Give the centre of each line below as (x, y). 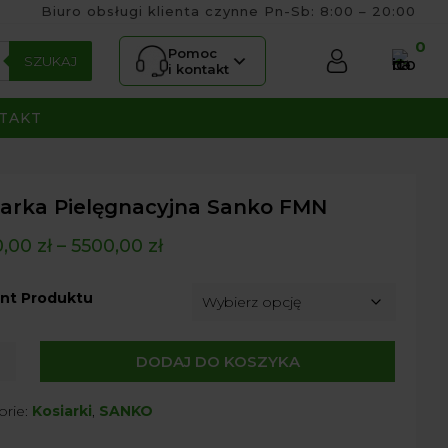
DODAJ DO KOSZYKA (217, 361)
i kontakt (198, 69)
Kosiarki (62, 411)
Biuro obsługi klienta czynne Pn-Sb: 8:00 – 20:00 (228, 11)
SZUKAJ (50, 60)
